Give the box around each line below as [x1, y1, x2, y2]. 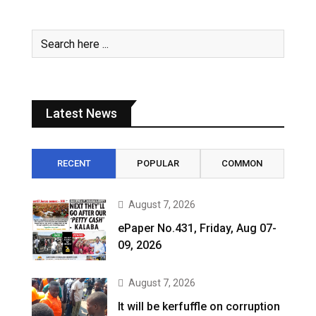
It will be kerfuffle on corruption [118, 300, 281, 314]
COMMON [221, 158, 263, 169]
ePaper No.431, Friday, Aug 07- [118, 221, 277, 236]
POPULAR [136, 158, 179, 169]
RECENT [56, 158, 91, 169]
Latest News [46, 106, 117, 121]
